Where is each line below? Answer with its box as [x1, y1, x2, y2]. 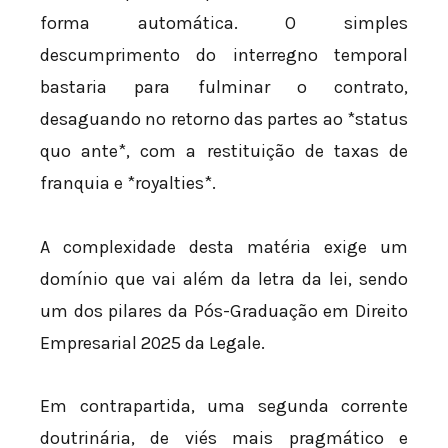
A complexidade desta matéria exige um [40, 235, 408, 258]
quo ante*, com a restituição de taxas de [40, 140, 408, 163]
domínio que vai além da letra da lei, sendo [40, 267, 408, 290]
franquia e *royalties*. [40, 172, 216, 195]
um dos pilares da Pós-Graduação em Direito [40, 299, 408, 322]
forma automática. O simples [40, 12, 408, 35]
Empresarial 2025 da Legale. [40, 331, 265, 354]
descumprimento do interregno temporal [40, 44, 408, 67]
